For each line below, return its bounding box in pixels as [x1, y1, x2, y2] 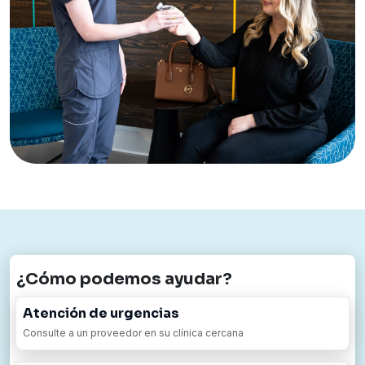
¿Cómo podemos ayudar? [16, 268, 232, 289]
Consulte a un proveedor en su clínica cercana [23, 326, 244, 339]
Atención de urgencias [23, 304, 179, 322]
